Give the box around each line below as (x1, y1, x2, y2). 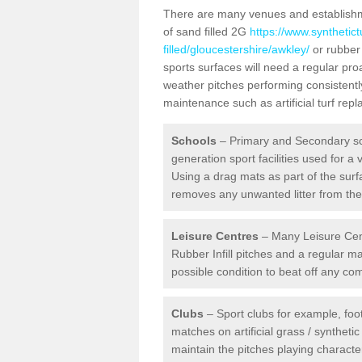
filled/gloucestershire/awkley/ (163, 43, 309, 56)
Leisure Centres (171, 229, 259, 242)
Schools (171, 134, 217, 147)
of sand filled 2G (163, 25, 250, 38)
